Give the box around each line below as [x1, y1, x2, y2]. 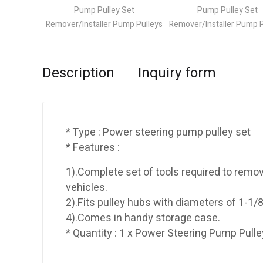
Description [42, 63, 114, 84]
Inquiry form [138, 63, 216, 84]
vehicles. [66, 180, 107, 196]
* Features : [66, 140, 120, 156]
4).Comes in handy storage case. [66, 210, 220, 227]
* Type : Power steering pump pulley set [66, 124, 251, 141]
